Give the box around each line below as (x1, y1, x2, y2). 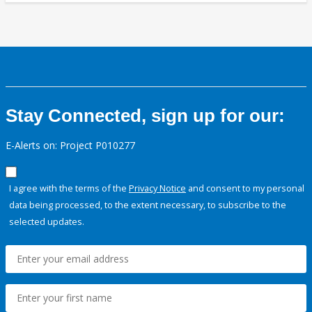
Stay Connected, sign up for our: (6, 105, 285, 127)
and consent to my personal (186, 182, 304, 195)
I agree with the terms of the (9, 182, 129, 195)
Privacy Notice (129, 182, 186, 195)
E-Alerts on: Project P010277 (6, 139, 135, 153)
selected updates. (9, 215, 84, 228)
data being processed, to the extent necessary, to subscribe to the (9, 198, 286, 212)
